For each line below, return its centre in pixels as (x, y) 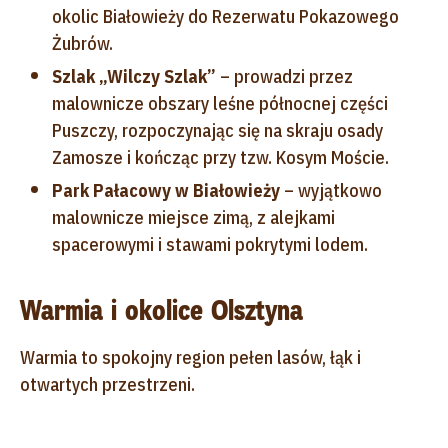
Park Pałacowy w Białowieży (166, 190)
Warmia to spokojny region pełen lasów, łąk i (190, 357)
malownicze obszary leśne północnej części (220, 103)
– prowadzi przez (284, 76)
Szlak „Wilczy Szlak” (134, 76)
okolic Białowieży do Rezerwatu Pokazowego (225, 16)
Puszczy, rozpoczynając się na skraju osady (217, 130)
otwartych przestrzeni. (107, 384)
